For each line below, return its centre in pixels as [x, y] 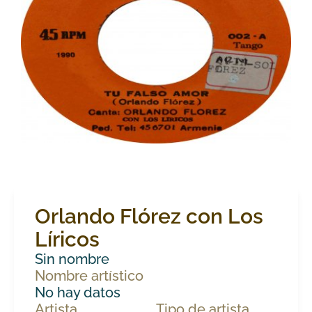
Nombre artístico [89, 275]
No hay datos [78, 292]
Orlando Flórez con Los [149, 216]
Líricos [67, 239]
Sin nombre [72, 259]
